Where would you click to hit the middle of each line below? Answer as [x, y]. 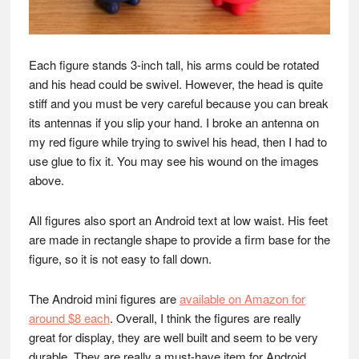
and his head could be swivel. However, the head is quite [175, 84]
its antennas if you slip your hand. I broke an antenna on [173, 123]
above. [46, 180]
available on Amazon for [242, 299]
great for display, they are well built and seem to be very [173, 337]
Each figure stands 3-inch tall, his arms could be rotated [173, 65]
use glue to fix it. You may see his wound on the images [173, 161]
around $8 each [69, 318]
